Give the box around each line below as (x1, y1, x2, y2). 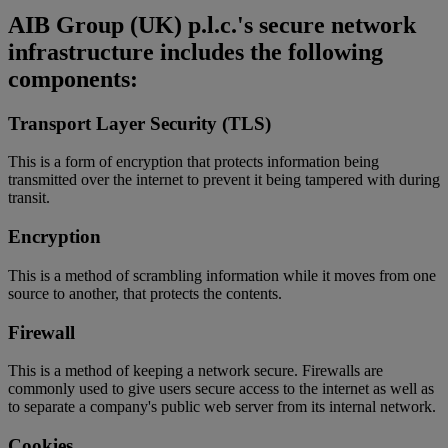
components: (8, 65, 138, 92)
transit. (8, 189, 50, 207)
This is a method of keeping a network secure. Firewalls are (8, 362, 383, 380)
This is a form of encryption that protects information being (8, 153, 379, 171)
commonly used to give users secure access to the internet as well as (8, 380, 434, 398)
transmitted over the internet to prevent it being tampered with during (8, 171, 440, 189)
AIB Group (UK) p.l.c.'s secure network (8, 11, 416, 38)
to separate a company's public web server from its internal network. (8, 398, 436, 416)
